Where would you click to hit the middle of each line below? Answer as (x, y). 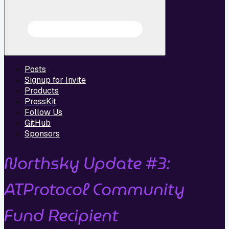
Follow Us (43, 112)
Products (42, 91)
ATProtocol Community (94, 189)
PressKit (40, 102)
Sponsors (42, 134)
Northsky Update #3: (87, 163)
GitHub (38, 123)
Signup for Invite (55, 80)
